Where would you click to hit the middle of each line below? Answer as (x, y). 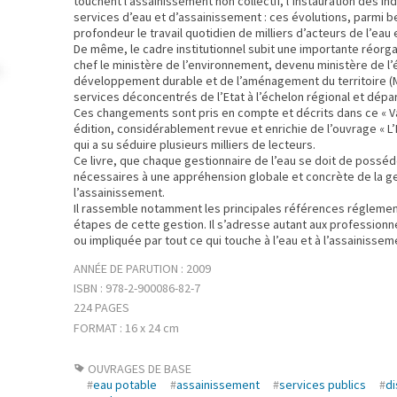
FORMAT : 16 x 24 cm (126, 327)
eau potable (125, 384)
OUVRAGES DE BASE (138, 368)
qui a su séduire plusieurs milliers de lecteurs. (195, 144)
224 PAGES (101, 308)
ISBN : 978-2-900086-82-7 (137, 288)
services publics (323, 384)
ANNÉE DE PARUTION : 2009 (142, 269)
